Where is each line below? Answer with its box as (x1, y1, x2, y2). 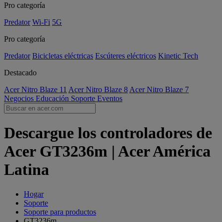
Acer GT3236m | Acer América (4, 142, 211, 161)
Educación (36, 94, 71, 103)
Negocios (4, 94, 36, 103)
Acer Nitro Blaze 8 (68, 85, 128, 94)
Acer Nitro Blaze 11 (4, 85, 67, 94)
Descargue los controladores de (4, 124, 212, 142)
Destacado (4, 68, 37, 77)
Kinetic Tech (158, 52, 198, 60)
